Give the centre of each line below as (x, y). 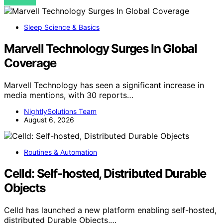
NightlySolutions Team (60, 111)
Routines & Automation (60, 152)
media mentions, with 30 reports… (69, 95)
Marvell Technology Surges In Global (101, 49)
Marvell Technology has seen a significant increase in (104, 85)
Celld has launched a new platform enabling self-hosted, (110, 210)
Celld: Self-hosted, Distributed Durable (105, 174)
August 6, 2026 (49, 120)
